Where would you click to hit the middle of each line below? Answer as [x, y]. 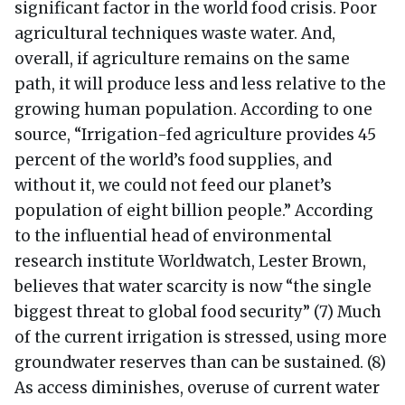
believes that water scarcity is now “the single [193, 286]
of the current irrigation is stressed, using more [201, 337]
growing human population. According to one [193, 109]
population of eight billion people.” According [194, 210]
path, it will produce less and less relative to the [200, 84]
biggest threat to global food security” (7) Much [198, 311]
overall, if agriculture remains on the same [182, 58]
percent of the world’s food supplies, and [173, 160]
